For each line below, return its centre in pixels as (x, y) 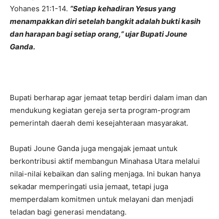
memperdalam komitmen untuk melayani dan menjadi (102, 199)
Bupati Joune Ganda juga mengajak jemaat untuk (94, 148)
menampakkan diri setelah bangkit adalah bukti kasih (105, 21)
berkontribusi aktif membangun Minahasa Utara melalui (105, 161)
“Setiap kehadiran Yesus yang (123, 8)
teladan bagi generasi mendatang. (68, 212)
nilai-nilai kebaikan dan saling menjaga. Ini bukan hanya (105, 174)
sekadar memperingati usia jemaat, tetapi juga (89, 186)
